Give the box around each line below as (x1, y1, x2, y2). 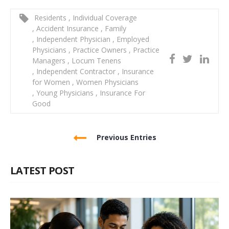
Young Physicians (34, 88, 96, 98)
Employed (114, 34, 149, 44)
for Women (32, 77, 72, 87)
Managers (32, 56, 67, 66)
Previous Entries (96, 132, 156, 143)
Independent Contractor (34, 66, 118, 77)
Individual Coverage (71, 13, 137, 23)
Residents (32, 13, 68, 23)
